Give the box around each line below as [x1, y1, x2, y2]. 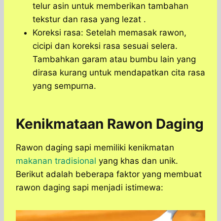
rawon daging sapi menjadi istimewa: [16, 183, 163, 193]
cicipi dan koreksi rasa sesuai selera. [33, 41, 178, 51]
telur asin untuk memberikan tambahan [33, 1, 188, 11]
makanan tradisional [16, 156, 96, 166]
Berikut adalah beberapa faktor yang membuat [16, 169, 202, 180]
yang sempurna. [33, 81, 96, 91]
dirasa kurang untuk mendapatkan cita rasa [33, 68, 205, 78]
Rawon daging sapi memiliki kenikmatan [16, 143, 174, 153]
